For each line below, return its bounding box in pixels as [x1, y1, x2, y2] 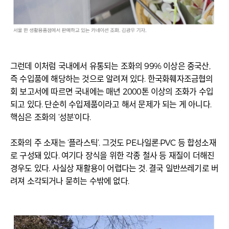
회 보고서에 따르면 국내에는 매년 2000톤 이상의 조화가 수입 [10, 87, 214, 97]
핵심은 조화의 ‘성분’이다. [10, 112, 90, 123]
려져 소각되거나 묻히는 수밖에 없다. [10, 176, 129, 187]
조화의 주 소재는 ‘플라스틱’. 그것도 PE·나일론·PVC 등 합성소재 [10, 138, 216, 148]
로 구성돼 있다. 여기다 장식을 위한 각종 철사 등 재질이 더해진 [10, 151, 215, 161]
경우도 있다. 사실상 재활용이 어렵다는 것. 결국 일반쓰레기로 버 [10, 164, 219, 174]
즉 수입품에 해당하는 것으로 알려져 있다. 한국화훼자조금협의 [10, 74, 213, 84]
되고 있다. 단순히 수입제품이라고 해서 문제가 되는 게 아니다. [10, 100, 212, 110]
